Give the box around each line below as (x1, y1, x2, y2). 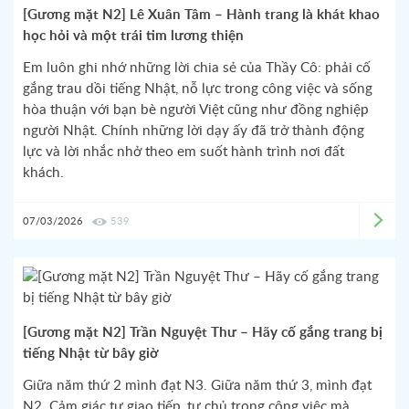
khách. (23, 166, 64, 180)
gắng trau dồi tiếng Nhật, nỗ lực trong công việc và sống (23, 82, 372, 96)
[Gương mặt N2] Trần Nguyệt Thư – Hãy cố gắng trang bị (23, 326, 383, 340)
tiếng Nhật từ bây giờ (23, 347, 158, 361)
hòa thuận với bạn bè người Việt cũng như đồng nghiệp (23, 103, 369, 117)
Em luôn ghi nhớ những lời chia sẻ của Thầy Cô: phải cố (23, 61, 371, 75)
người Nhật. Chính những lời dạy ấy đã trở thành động (23, 124, 364, 138)
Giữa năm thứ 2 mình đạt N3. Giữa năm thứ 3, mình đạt (23, 379, 372, 393)
